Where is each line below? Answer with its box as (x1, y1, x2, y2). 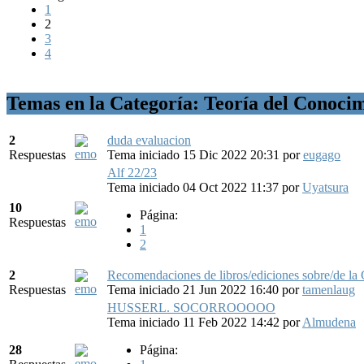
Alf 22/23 (107, 165, 157, 180)
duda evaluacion (107, 132, 191, 147)
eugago (303, 147, 340, 162)
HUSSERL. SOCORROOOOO (107, 300, 275, 314)
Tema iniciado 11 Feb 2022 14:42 (107, 314, 283, 329)
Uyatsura (302, 180, 349, 194)
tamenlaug (302, 282, 355, 297)
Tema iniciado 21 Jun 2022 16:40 (107, 282, 282, 297)
